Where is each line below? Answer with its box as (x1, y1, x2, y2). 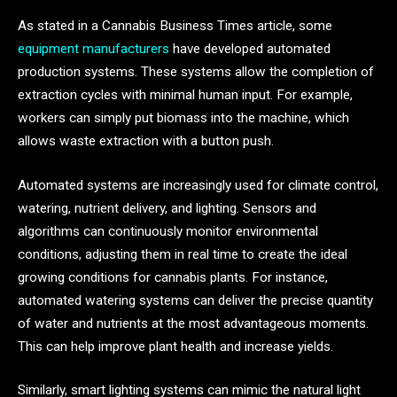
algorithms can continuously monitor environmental (18, 222, 318, 239)
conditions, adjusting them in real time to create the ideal (18, 245, 347, 262)
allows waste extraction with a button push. (18, 132, 274, 149)
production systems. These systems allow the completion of (18, 63, 374, 80)
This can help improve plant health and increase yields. (18, 338, 333, 354)
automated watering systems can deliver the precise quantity (18, 292, 373, 308)
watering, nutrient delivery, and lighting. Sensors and (18, 199, 316, 216)
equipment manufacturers (18, 40, 169, 57)
